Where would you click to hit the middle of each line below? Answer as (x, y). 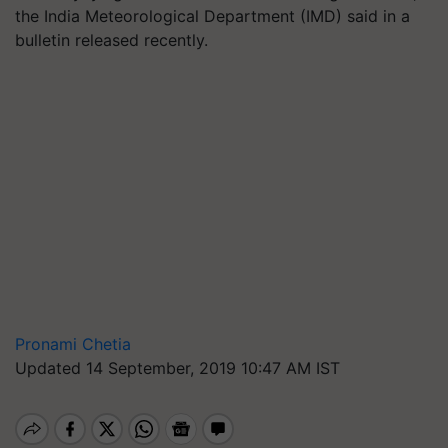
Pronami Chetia (73, 344)
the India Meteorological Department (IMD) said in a (212, 16)
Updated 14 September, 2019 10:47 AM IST (177, 368)
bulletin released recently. (111, 40)
